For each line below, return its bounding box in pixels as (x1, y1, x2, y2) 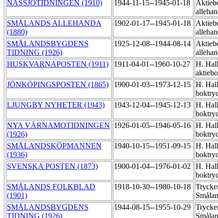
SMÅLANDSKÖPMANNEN (7, 142, 102, 150)
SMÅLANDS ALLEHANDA (7, 19, 102, 28)
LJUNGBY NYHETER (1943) (7, 101, 105, 109)
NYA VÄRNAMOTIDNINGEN (7, 121, 110, 130)
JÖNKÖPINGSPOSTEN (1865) (7, 80, 109, 89)
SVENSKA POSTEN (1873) (7, 162, 98, 171)
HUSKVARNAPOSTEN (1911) (7, 60, 109, 69)
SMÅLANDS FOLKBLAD (7, 182, 95, 191)
